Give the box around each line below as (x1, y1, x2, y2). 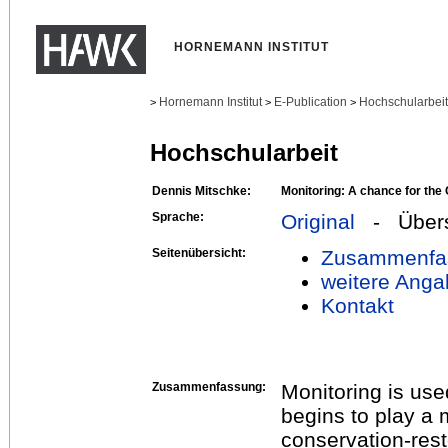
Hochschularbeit (150, 139, 338, 167)
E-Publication (274, 95, 347, 109)
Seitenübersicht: (152, 245, 246, 260)
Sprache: (152, 209, 204, 224)
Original (281, 209, 355, 233)
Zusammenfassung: (152, 379, 266, 394)
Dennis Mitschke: (152, 183, 251, 198)
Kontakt (321, 293, 394, 317)
